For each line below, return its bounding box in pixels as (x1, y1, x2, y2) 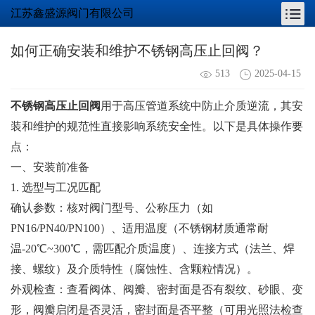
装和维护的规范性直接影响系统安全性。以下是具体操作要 (11, 120, 303, 132)
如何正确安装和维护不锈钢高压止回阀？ (11, 43, 264, 58)
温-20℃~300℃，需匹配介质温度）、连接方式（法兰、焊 (11, 242, 295, 255)
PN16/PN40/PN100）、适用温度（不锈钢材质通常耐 (11, 221, 269, 234)
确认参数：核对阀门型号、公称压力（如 (11, 201, 213, 214)
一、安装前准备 (11, 160, 89, 173)
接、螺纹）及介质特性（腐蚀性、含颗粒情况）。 (11, 262, 258, 275)
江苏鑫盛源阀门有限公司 (11, 7, 134, 19)
